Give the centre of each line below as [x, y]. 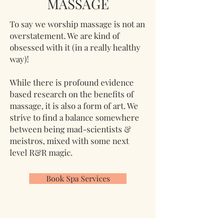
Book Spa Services [78, 178]
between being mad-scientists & [70, 129]
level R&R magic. [42, 152]
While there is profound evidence [72, 82]
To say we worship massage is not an [77, 24]
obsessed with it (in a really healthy [75, 47]
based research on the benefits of [72, 94]
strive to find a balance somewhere [74, 117]
